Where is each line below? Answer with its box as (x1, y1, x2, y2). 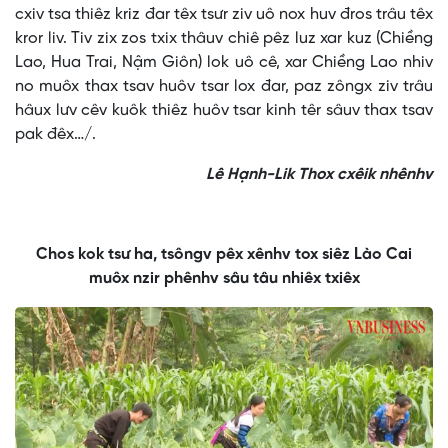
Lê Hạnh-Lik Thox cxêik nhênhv (206, 166, 433, 184)
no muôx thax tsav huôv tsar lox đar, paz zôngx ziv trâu (15, 78, 433, 96)
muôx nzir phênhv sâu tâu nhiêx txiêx (88, 270, 360, 288)
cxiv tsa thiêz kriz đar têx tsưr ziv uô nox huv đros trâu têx (15, 6, 433, 24)
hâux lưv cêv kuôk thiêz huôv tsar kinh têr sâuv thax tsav (15, 102, 433, 120)
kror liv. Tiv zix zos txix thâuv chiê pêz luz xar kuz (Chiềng (15, 30, 433, 48)
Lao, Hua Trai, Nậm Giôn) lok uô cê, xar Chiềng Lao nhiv (15, 54, 433, 72)
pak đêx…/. (15, 126, 96, 144)
